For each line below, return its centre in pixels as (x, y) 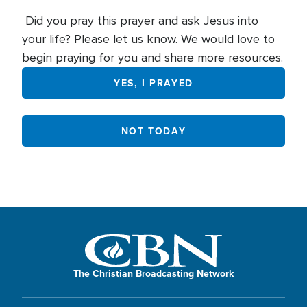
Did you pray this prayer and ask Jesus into (140, 21)
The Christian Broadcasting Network (153, 273)
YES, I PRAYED (153, 83)
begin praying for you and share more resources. (152, 58)
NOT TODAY (153, 131)
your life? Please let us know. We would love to (148, 39)
